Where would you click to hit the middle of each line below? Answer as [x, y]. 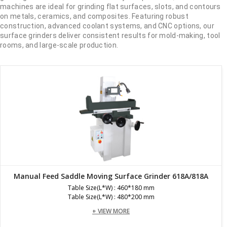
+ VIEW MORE [111, 211]
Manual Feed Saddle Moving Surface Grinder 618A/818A [111, 176]
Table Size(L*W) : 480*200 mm [111, 197]
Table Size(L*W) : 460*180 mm [111, 187]
